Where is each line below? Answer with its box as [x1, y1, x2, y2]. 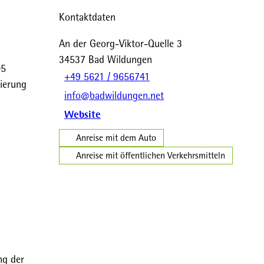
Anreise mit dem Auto [76, 132, 156, 144]
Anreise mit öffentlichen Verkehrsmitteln [76, 150, 225, 161]
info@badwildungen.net [64, 89, 164, 103]
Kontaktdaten [59, 10, 115, 24]
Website [64, 107, 101, 122]
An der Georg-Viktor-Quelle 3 [59, 37, 182, 50]
